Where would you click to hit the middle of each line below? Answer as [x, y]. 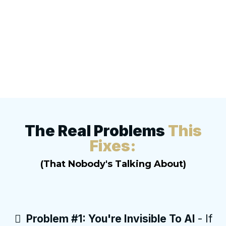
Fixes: [113, 146]
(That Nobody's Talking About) [113, 164]
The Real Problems [96, 131]
